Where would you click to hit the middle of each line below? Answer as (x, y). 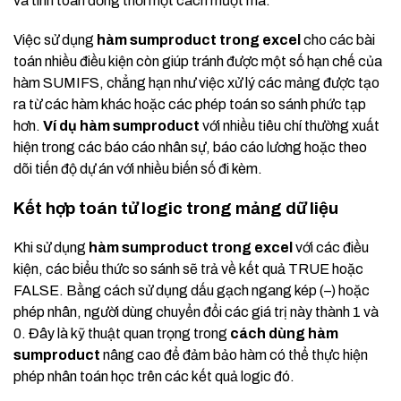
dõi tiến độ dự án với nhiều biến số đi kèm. (138, 169)
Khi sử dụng (51, 248)
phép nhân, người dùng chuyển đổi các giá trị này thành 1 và (196, 312)
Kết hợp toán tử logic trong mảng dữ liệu (176, 209)
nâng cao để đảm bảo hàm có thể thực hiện (234, 355)
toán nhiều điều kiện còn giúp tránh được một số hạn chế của (198, 62)
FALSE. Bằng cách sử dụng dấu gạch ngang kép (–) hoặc (192, 291)
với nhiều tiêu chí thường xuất (290, 126)
